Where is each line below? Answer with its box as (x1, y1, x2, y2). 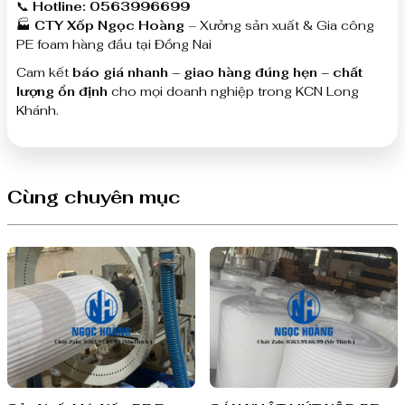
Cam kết (16, 63, 72, 80)
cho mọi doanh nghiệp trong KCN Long (108, 82, 359, 99)
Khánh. (16, 101, 59, 118)
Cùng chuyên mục (7, 184, 181, 209)
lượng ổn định (16, 82, 108, 99)
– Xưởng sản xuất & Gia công (184, 16, 374, 33)
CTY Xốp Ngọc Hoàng (34, 16, 184, 33)
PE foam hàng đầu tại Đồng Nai (16, 35, 212, 52)
